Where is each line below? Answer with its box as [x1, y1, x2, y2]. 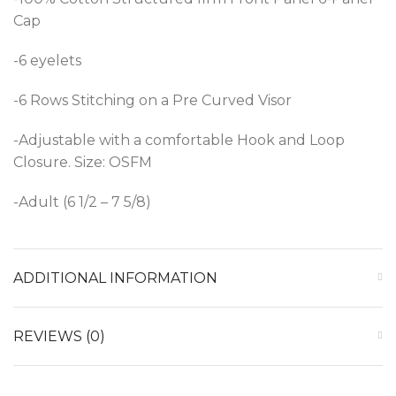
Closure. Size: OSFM [13, 153, 152, 171]
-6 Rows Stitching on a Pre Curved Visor [13, 91, 292, 109]
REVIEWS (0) [13, 327, 105, 345]
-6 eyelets [13, 51, 81, 69]
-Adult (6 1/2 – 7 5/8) [13, 193, 151, 210]
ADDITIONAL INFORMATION [13, 269, 217, 286]
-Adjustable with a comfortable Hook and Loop [13, 131, 345, 148]
